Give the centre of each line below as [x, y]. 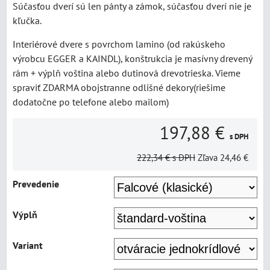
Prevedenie [36, 184]
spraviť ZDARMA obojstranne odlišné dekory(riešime [119, 87]
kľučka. [27, 20]
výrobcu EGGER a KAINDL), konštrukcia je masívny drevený [132, 58]
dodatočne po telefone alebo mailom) [91, 102]
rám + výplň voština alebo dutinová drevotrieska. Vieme [127, 73]
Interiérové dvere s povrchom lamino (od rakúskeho [119, 44]
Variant [28, 245]
